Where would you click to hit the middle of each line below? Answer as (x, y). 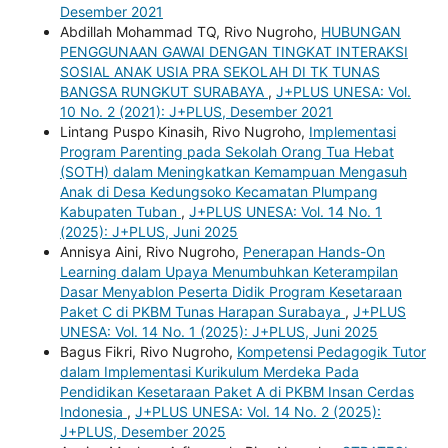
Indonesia (93, 411)
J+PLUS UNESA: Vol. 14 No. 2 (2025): (257, 411)
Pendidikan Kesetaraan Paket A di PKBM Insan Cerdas (236, 391)
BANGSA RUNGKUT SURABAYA (163, 91)
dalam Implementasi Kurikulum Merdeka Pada (209, 371)
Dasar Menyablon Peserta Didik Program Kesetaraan (230, 291)
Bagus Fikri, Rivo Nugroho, (148, 351)
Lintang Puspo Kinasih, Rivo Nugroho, (184, 131)
